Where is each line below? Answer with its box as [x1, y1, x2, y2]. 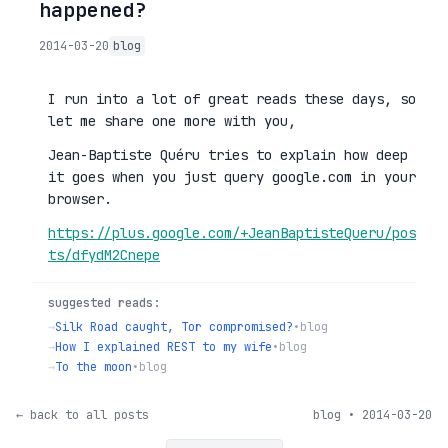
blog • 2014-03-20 [313, 407, 432, 423]
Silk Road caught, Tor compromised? [55, 319, 293, 335]
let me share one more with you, [48, 112, 296, 130]
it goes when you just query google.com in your [48, 168, 416, 186]
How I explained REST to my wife [55, 339, 272, 355]
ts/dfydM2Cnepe [48, 246, 160, 264]
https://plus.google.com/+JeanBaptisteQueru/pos [48, 224, 416, 242]
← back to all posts [16, 407, 149, 423]
